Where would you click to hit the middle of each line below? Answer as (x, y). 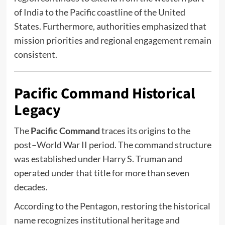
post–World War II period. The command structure (113, 145)
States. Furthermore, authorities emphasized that (110, 26)
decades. (31, 187)
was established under (58, 159)
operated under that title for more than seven (101, 173)
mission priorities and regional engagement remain (113, 40)
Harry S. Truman (134, 159)
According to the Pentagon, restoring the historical (112, 206)
